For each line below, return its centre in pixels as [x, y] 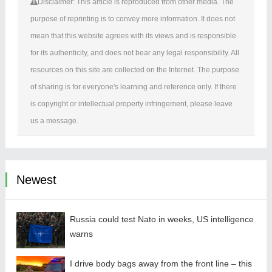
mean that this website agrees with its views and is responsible [133, 36]
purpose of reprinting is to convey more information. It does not [132, 19]
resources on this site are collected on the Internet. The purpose [134, 70]
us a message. [54, 121]
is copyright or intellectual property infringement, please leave [131, 104]
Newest [36, 180]
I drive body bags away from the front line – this [161, 264]
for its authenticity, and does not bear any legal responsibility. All [134, 53]
